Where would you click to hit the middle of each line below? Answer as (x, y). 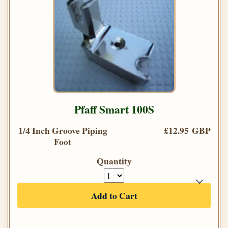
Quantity (114, 161)
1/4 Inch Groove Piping (63, 131)
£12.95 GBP (187, 131)
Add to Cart (114, 196)
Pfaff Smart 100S (114, 109)
